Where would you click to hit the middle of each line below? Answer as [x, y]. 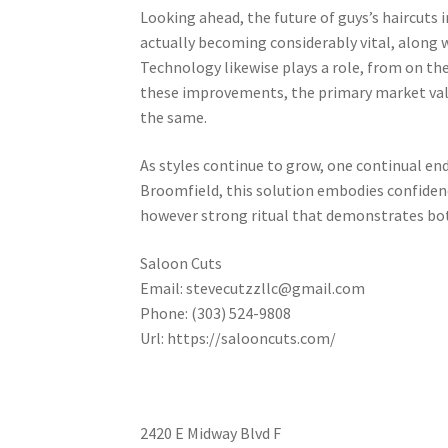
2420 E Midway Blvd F [211, 433]
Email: [163, 287]
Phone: [166, 312]
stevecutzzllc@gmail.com [276, 287]
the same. [174, 117]
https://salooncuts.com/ [252, 337]
